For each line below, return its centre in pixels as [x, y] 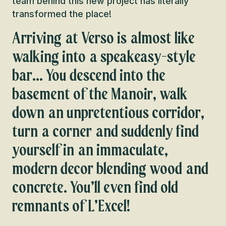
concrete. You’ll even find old [95, 187]
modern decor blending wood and [110, 169]
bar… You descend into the [89, 75]
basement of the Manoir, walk [100, 94]
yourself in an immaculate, [90, 150]
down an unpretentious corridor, [108, 113]
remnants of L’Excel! [71, 206]
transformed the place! [62, 14]
